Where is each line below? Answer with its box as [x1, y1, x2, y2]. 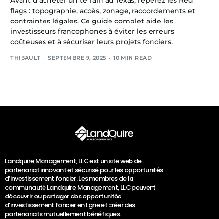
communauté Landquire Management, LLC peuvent [5, 183, 156, 193]
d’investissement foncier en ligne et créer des [5, 200, 135, 210]
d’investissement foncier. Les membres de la [5, 174, 133, 184]
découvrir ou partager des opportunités [5, 192, 121, 201]
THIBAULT [10, 54, 41, 61]
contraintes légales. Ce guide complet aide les [10, 17, 174, 26]
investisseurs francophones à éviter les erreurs [10, 27, 175, 36]
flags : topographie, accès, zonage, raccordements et [10, 6, 196, 16]
